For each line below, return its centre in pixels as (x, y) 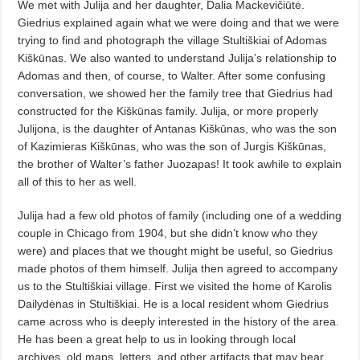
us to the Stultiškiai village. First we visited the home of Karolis (175, 286)
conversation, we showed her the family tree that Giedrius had (176, 93)
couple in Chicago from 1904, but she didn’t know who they (168, 233)
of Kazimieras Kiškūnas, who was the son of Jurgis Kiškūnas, (172, 146)
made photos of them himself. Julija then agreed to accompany (178, 268)
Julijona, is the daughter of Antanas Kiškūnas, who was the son (178, 128)
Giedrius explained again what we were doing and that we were (179, 22)
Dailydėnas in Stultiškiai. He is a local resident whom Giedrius (174, 303)
